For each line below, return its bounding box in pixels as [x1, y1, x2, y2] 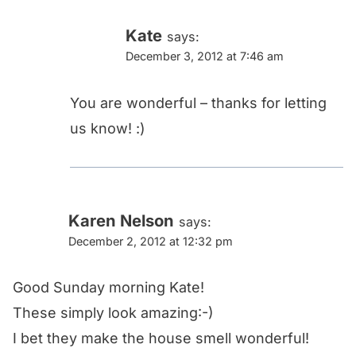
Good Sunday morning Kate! [13, 279, 204, 296]
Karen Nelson [68, 210, 174, 230]
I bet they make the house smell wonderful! [13, 330, 309, 347]
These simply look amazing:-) [13, 304, 214, 322]
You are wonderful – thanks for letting [70, 94, 327, 111]
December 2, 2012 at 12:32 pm [68, 234, 233, 248]
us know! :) [70, 119, 145, 137]
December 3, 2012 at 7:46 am [126, 49, 284, 64]
